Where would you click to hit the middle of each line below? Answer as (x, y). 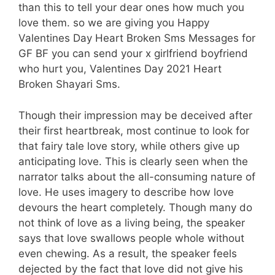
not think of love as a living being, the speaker (132, 223)
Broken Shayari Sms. (71, 84)
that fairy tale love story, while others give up (129, 146)
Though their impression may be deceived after (135, 115)
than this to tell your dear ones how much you (131, 8)
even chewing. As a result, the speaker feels (128, 253)
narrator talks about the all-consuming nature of (137, 176)
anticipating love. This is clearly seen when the (133, 161)
